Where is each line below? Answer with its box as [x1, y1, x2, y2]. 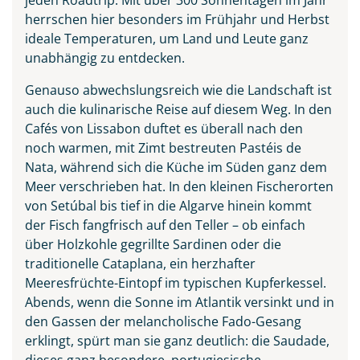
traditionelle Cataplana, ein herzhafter [25, 254, 256, 272]
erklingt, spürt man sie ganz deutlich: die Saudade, [25, 331, 329, 350]
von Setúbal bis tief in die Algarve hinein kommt [25, 196, 312, 215]
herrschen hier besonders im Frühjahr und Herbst [25, 10, 329, 28]
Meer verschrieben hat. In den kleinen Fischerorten [25, 177, 333, 195]
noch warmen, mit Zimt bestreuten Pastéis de [25, 138, 301, 157]
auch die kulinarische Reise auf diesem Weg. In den [25, 100, 332, 118]
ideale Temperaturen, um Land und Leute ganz [25, 29, 309, 47]
